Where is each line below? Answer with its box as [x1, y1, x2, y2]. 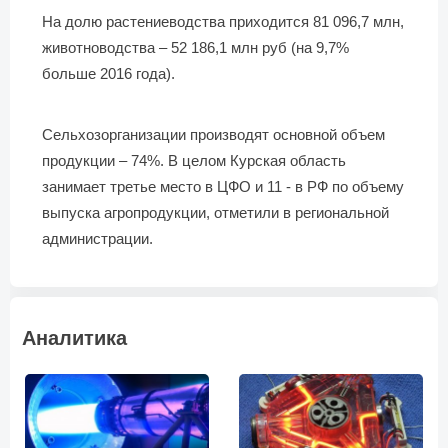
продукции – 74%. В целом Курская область [42, 152, 346, 169]
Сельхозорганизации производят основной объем [42, 126, 385, 143]
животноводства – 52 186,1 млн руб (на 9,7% [42, 39, 349, 56]
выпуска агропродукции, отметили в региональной [42, 204, 389, 221]
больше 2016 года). [42, 65, 175, 82]
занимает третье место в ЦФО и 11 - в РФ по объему [42, 178, 404, 195]
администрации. [42, 230, 153, 247]
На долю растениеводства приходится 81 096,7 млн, [42, 13, 404, 30]
